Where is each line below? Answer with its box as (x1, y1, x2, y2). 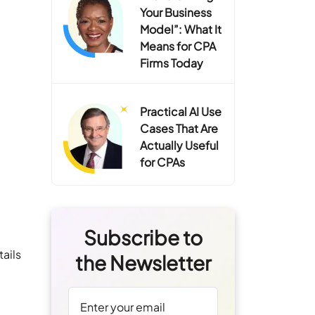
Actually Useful (140, 138, 219, 153)
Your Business (140, 5, 212, 20)
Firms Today (140, 56, 204, 70)
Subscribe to (84, 225, 202, 250)
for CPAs (140, 155, 186, 169)
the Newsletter (75, 250, 212, 275)
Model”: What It (140, 22, 222, 37)
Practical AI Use (140, 104, 222, 119)
